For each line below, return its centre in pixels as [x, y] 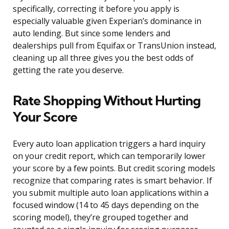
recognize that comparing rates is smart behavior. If [112, 181]
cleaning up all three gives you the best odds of [103, 58]
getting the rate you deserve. [68, 70]
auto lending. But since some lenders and [91, 33]
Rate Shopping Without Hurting [107, 101]
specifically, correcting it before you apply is [96, 9]
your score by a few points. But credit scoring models [114, 168]
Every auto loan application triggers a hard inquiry [109, 144]
